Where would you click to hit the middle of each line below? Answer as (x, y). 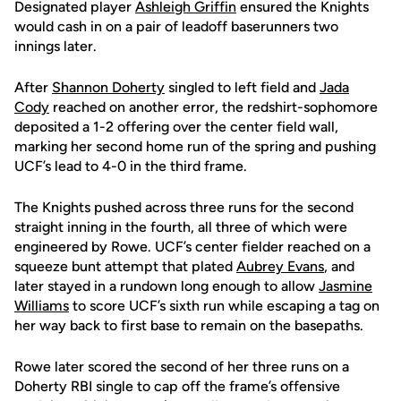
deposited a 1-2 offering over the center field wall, (176, 127)
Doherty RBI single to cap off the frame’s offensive (177, 386)
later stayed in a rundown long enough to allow (166, 286)
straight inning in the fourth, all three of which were (181, 227)
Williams (42, 306)
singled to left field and (242, 87)
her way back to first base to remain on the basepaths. (189, 325)
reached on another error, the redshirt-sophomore (213, 107)
